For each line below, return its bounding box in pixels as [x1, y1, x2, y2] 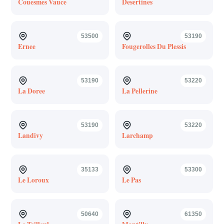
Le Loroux [17, 174, 49, 185]
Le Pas [121, 174, 141, 185]
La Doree [17, 85, 45, 96]
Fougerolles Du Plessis [121, 41, 186, 51]
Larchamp [121, 130, 153, 140]
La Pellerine [121, 85, 157, 96]
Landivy [17, 130, 43, 140]
